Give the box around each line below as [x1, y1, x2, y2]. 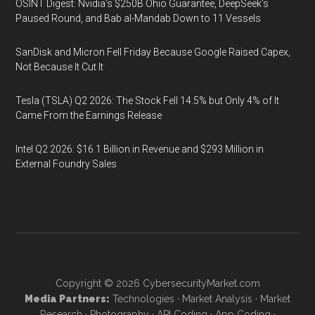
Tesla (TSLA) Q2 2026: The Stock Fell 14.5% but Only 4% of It [15, 95, 280, 106]
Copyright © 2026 [55, 278, 143, 289]
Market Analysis [182, 293, 252, 304]
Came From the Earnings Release [15, 110, 162, 121]
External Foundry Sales [15, 158, 117, 169]
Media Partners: [25, 293, 110, 304]
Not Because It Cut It [15, 61, 104, 72]
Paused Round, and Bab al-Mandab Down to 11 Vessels [15, 13, 262, 24]
